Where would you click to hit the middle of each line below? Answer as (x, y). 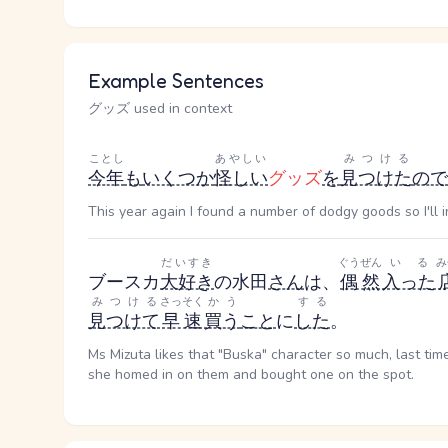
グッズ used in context (160, 108)
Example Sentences (176, 81)
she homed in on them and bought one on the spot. (251, 374)
